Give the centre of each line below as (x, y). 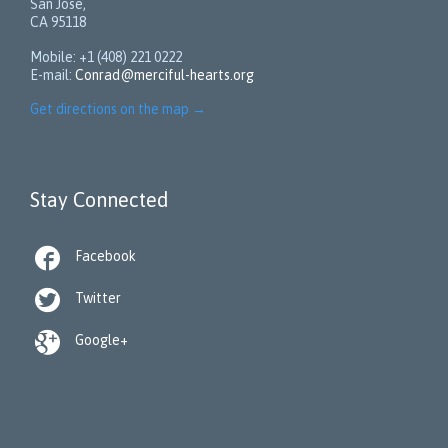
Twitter (98, 298)
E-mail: (52, 74)
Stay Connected (99, 200)
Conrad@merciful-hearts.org (164, 74)
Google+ (101, 340)
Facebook (105, 256)
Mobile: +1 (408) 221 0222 (106, 56)
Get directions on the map (109, 109)
